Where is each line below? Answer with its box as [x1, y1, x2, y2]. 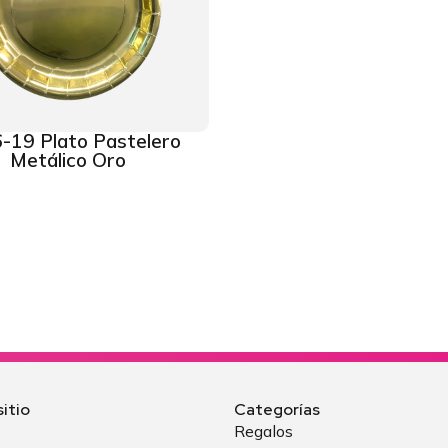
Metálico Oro [9, 148, 126, 172]
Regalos [234, 421, 293, 441]
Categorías [234, 399, 320, 420]
